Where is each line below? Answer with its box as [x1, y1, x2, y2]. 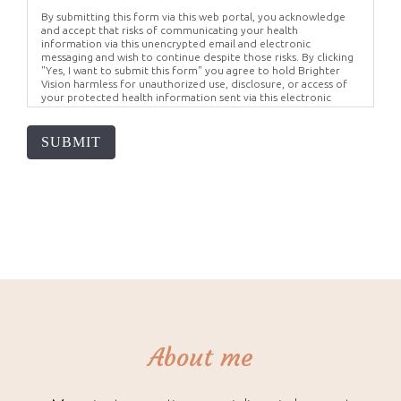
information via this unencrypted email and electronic [41, 38, 311, 49]
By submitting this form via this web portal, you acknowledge [41, 11, 346, 22]
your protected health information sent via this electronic [41, 91, 331, 103]
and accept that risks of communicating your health [41, 24, 298, 36]
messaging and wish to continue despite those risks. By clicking [41, 51, 354, 63]
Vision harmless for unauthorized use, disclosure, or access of [41, 78, 347, 90]
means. [41, 105, 76, 116]
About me [149, 342, 252, 373]
